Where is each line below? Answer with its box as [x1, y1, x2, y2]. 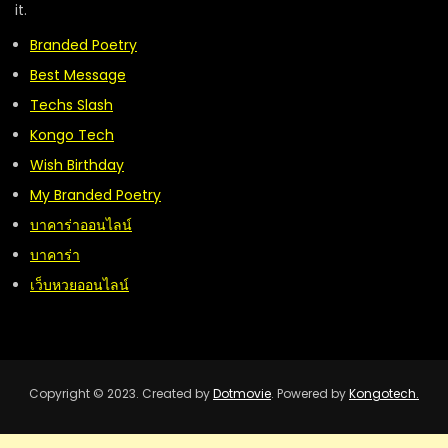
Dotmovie [213, 384, 271, 402]
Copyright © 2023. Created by [29, 384, 213, 402]
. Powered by [271, 384, 349, 402]
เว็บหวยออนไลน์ [30, 274, 129, 295]
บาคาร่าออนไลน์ [30, 214, 132, 235]
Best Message [30, 64, 126, 85]
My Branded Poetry [30, 184, 161, 205]
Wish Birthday [30, 154, 124, 175]
